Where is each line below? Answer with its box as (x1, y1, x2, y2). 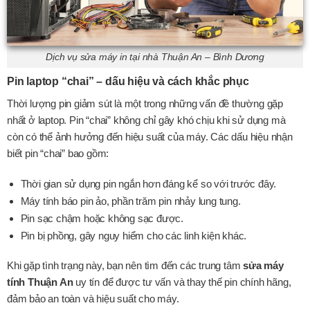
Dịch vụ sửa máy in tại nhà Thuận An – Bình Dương (46, 51, 264, 62)
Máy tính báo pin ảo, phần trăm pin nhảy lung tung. (20, 194, 241, 207)
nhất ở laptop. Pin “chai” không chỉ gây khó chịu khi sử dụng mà (7, 114, 286, 127)
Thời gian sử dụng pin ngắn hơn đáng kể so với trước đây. (20, 177, 277, 190)
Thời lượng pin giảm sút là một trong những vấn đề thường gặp (7, 98, 283, 110)
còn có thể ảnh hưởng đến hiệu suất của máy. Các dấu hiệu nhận (7, 131, 293, 143)
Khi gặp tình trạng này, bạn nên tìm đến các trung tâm (7, 259, 244, 272)
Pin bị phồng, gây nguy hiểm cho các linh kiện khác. (20, 229, 247, 241)
